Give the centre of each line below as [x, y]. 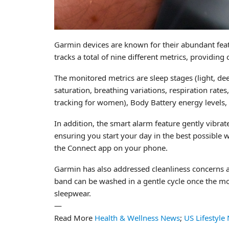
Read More [74, 218]
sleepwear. [73, 193]
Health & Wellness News [137, 218]
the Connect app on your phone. [111, 148]
